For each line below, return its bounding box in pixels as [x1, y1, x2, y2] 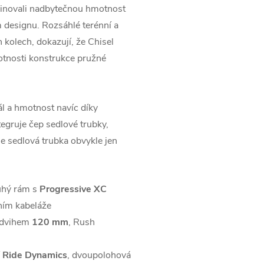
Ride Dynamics [2, 249, 67, 262]
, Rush [68, 216, 95, 229]
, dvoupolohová [67, 249, 131, 262]
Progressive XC [39, 183, 107, 196]
